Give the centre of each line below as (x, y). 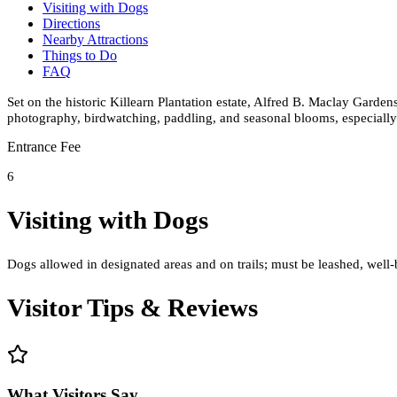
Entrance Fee (44, 147)
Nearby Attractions (95, 39)
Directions (71, 23)
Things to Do (80, 55)
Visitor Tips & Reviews (132, 308)
